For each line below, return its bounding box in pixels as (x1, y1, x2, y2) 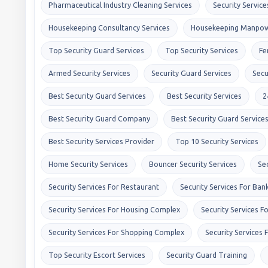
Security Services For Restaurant (48, 182, 159, 191)
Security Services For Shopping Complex (48, 228, 184, 236)
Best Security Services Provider (48, 137, 154, 145)
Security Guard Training (166, 251, 247, 259)
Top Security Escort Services (48, 251, 145, 259)
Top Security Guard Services (48, 46, 144, 54)
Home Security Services (48, 160, 128, 168)
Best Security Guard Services (48, 92, 146, 100)
